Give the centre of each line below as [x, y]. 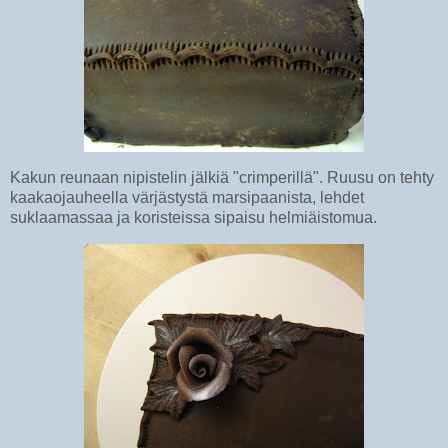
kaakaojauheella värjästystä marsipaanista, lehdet [187, 197]
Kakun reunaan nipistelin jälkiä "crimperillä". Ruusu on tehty [222, 177]
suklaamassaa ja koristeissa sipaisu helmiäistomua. [193, 217]
